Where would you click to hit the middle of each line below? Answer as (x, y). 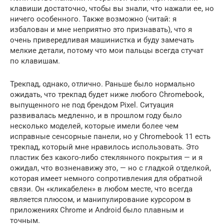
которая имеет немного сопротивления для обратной (106, 178)
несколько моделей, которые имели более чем (94, 126)
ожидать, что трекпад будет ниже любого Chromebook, (107, 94)
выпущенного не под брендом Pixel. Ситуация (92, 105)
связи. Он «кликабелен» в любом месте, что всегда (101, 189)
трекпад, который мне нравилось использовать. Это (104, 147)
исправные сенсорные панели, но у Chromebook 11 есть (110, 136)
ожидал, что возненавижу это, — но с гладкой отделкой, (110, 168)
